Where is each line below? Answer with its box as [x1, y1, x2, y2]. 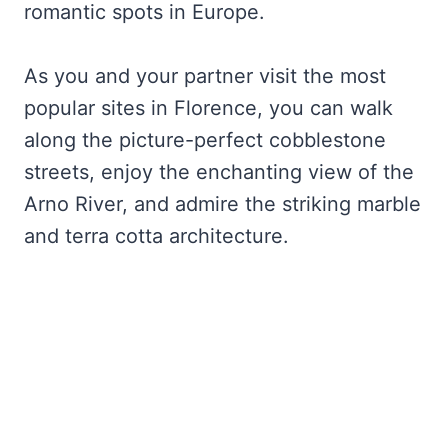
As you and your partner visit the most [24, 64, 386, 89]
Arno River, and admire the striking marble [24, 192, 421, 217]
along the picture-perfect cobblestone [24, 128, 386, 153]
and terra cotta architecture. [24, 224, 289, 249]
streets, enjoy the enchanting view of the [24, 160, 414, 185]
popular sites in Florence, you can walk [24, 96, 393, 121]
